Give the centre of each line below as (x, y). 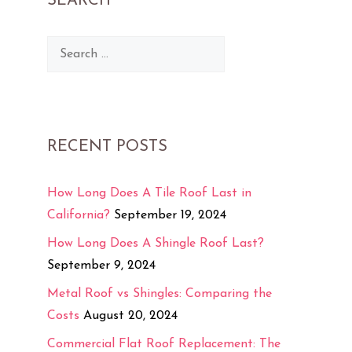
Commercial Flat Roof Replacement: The (164, 344)
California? (79, 215)
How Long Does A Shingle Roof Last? (156, 243)
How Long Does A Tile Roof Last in (149, 193)
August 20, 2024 (130, 315)
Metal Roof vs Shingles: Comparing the (159, 293)
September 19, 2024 (170, 215)
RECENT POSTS (107, 147)
